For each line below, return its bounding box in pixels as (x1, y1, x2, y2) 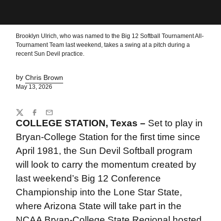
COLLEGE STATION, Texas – (15, 118, 148, 128)
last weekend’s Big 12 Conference (15, 173, 161, 184)
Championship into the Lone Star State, (15, 187, 182, 197)
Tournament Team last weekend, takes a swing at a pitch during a (15, 41, 190, 48)
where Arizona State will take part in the (15, 201, 182, 211)
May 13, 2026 (15, 83, 52, 90)
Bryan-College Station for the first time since (15, 132, 200, 142)
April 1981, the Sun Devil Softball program (15, 146, 192, 156)
